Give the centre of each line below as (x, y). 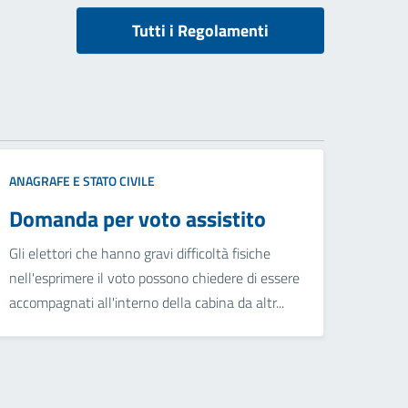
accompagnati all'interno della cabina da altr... (147, 303)
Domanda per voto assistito (138, 219)
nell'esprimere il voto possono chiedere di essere (155, 278)
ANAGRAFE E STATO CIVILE (82, 181)
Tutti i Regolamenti (200, 31)
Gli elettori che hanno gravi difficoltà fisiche (140, 254)
